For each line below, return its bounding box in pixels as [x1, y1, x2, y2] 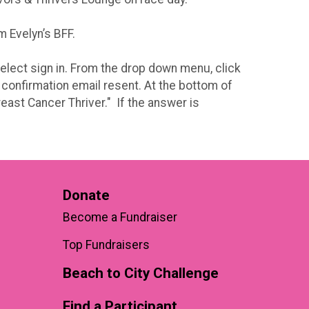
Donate [63, 186, 110, 203]
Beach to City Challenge [63, 264, 219, 281]
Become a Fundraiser [63, 210, 177, 224]
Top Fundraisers [63, 237, 150, 252]
